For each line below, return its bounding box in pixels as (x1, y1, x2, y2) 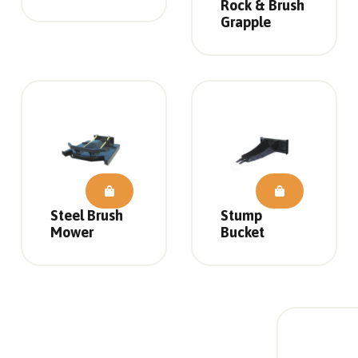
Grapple (221, 14, 271, 31)
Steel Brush (50, 207, 123, 225)
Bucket (221, 224, 265, 241)
